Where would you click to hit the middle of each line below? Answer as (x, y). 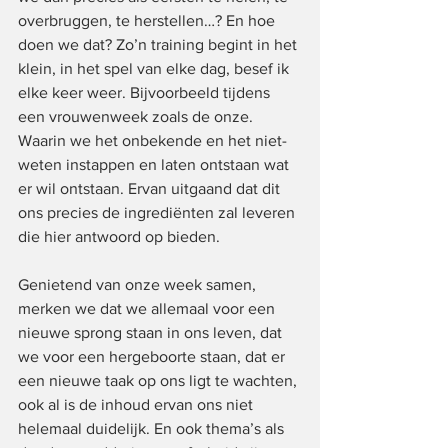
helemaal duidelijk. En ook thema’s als (153, 428)
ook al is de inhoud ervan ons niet (137, 404)
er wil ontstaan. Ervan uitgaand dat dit (151, 188)
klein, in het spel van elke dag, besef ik (155, 68)
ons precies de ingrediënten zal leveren (158, 212)
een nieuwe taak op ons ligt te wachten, (159, 380)
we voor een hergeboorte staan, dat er (153, 356)
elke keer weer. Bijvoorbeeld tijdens (146, 92)
